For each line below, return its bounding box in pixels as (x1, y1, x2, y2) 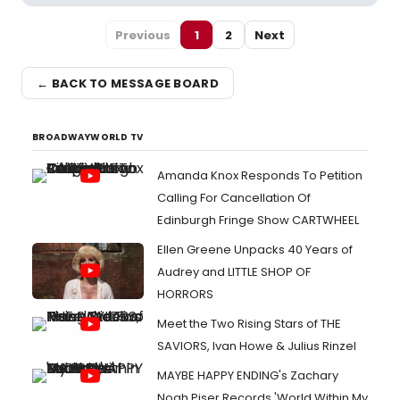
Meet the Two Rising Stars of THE (157, 315, 341, 332)
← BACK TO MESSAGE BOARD (37, 74, 219, 92)
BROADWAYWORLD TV (32, 130, 144, 144)
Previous (115, 26, 171, 44)
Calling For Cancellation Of (157, 189, 311, 206)
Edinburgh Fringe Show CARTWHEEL (157, 212, 359, 229)
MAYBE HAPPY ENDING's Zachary (157, 367, 338, 384)
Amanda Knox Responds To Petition (157, 167, 362, 184)
